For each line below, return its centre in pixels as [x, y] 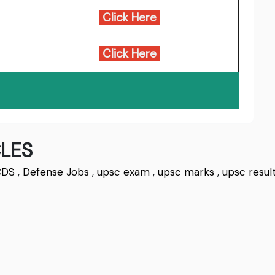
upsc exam [123, 172]
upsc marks [186, 172]
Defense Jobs [56, 172]
